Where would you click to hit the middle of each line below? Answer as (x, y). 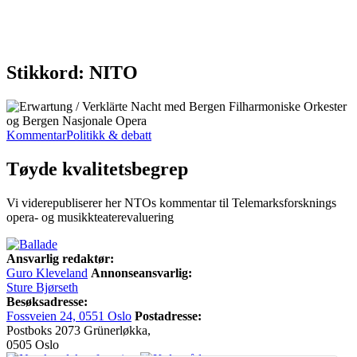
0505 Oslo (33, 344)
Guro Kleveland (47, 273)
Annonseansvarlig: (141, 273)
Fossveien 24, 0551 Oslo (69, 316)
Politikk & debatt (109, 135)
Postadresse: (168, 316)
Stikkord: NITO (72, 72)
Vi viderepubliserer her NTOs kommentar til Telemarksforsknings (171, 202)
